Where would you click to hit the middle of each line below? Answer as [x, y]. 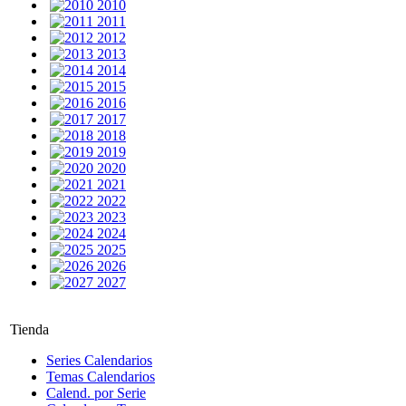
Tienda [29, 329]
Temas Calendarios [101, 377]
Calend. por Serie [96, 393]
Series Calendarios [99, 360]
